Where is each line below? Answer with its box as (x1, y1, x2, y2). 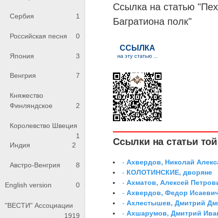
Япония (10, 52, 34, 60)
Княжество (10, 91, 43, 100)
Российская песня (10, 32, 67, 40)
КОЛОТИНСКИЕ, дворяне (127, 168, 213, 177)
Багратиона (113, 16, 168, 27)
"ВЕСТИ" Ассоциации (5, 201, 73, 210)
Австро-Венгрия (10, 161, 60, 169)
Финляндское (10, 102, 53, 110)
